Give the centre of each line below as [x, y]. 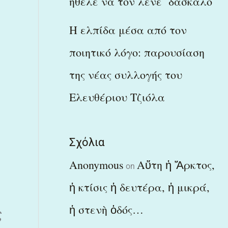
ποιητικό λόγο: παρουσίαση [137, 52]
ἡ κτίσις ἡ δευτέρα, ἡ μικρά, [139, 187]
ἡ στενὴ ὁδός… [106, 209]
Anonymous [96, 164]
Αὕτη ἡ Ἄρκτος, [176, 164]
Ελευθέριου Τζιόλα [117, 97]
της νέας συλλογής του [125, 74]
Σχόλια [87, 142]
